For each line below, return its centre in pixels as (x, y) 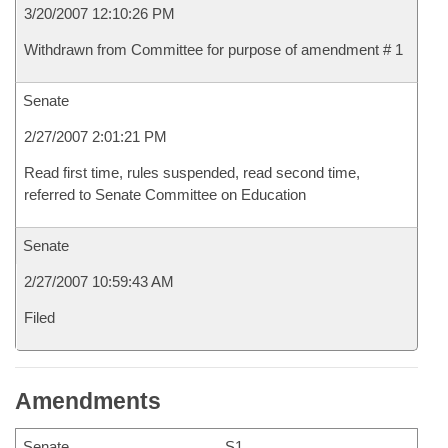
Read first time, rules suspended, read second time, (192, 172)
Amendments (88, 401)
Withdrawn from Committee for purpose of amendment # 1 (213, 49)
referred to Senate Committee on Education (165, 194)
